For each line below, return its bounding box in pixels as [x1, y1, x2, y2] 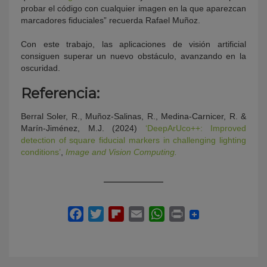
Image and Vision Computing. [66, 147, 177, 157]
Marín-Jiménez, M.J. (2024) [21, 123, 145, 133]
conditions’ [21, 147, 61, 157]
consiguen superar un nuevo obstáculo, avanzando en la [21, 51, 246, 61]
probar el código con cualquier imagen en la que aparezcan [21, 4, 246, 14]
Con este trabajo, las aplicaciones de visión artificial [21, 39, 246, 49]
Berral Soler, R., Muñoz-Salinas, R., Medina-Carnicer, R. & [21, 111, 246, 122]
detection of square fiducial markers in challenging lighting [21, 135, 246, 145]
